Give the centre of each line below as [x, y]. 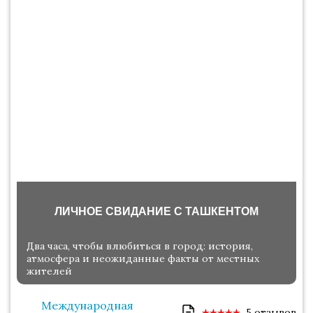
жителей [49, 271]
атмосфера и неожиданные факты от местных [143, 259]
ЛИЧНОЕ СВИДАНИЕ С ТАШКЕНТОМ [156, 212]
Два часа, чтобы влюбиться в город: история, [140, 246]
